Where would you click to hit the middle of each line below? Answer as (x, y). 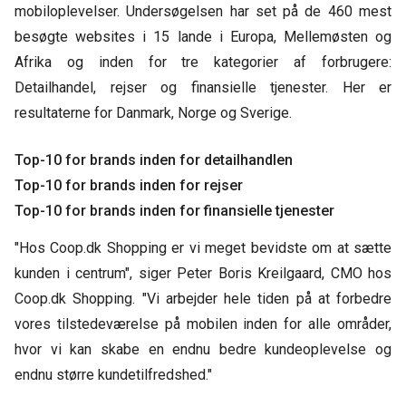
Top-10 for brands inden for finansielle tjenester (174, 211)
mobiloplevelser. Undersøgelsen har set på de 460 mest (203, 11)
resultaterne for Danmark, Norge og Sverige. (153, 113)
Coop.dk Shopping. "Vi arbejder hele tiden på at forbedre (203, 299)
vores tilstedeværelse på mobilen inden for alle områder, (203, 324)
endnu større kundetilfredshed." (113, 375)
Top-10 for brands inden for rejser (129, 185)
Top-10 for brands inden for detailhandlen (154, 160)
